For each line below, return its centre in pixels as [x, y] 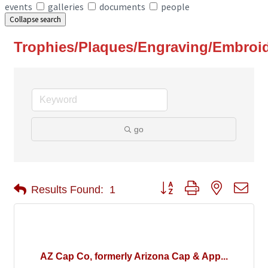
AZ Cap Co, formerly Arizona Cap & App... [134, 257]
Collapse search [35, 19]
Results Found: [67, 189]
